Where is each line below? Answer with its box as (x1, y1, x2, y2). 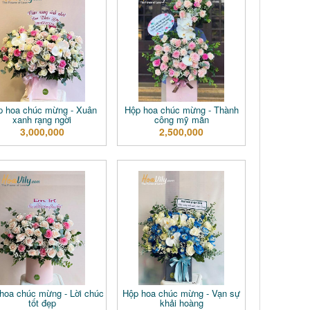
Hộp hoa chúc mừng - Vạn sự (122, 286, 241, 300)
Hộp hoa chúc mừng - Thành (124, 103, 239, 116)
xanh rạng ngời (12, 113, 72, 126)
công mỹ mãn (154, 113, 209, 126)
